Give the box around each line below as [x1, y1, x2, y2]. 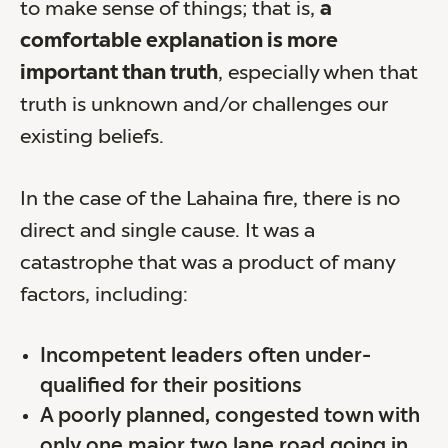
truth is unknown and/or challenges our [20, 95, 388, 116]
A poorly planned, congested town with [40, 406, 420, 427]
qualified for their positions [40, 376, 302, 397]
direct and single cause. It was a [20, 221, 315, 242]
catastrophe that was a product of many [20, 253, 395, 274]
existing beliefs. [20, 127, 164, 148]
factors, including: [20, 285, 188, 306]
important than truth [20, 63, 218, 84]
